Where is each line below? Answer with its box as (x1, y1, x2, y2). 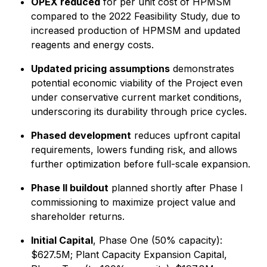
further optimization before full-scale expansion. (31, 158, 250, 170)
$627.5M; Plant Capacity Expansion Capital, (31, 249, 227, 260)
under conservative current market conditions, (31, 91, 242, 103)
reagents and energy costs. (31, 39, 154, 51)
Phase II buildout (31, 182, 108, 194)
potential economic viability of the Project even (31, 77, 243, 89)
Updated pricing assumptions (31, 63, 170, 74)
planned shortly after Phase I (108, 182, 243, 194)
